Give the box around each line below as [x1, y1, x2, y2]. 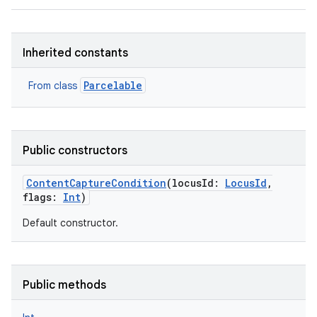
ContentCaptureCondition [26, 176, 166, 190]
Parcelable [83, 79, 142, 92]
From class [28, 79, 80, 92]
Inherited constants [23, 46, 128, 60]
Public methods [23, 278, 106, 292]
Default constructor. [23, 217, 118, 229]
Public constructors [23, 144, 127, 158]
